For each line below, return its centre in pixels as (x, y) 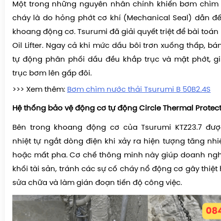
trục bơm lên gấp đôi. (52, 73)
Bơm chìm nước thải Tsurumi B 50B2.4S (139, 90)
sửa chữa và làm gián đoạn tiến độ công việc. (97, 183)
